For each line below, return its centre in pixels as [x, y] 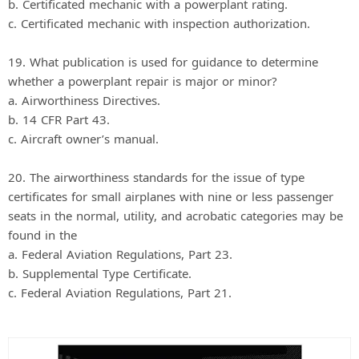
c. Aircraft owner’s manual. [83, 138]
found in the [42, 234]
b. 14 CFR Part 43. [59, 119]
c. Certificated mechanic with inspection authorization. [159, 23]
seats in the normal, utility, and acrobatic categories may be [175, 215]
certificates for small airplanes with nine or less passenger [171, 196]
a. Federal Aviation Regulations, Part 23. [120, 254]
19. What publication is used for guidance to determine [163, 61]
